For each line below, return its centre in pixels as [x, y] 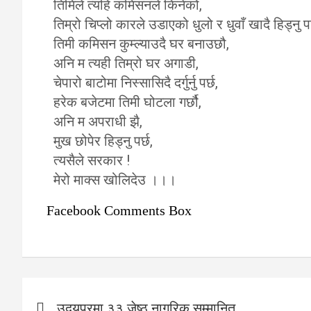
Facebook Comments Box [119, 210]
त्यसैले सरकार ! [92, 160]
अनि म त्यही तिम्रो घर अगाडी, [126, 63]
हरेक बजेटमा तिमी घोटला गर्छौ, [127, 102]
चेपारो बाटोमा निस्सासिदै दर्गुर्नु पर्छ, [136, 83]
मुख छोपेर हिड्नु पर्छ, [103, 141]
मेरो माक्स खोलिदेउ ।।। [115, 180]
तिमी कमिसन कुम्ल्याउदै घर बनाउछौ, [141, 44]
